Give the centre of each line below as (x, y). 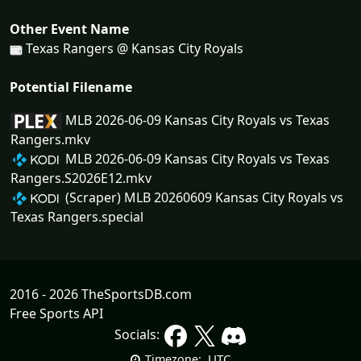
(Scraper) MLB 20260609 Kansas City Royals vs (203, 198)
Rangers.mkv (50, 140)
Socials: (139, 335)
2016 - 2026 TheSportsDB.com (101, 294)
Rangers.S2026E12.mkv (81, 178)
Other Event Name (69, 29)
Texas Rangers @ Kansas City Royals (133, 48)
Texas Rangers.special (77, 217)
